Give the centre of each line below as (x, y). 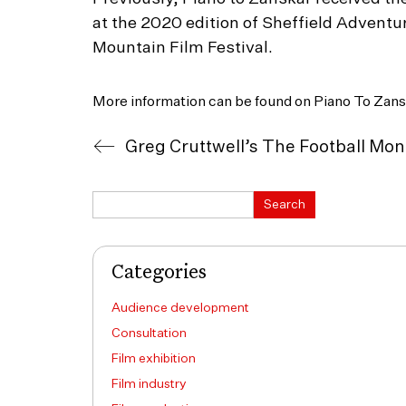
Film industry (149, 384)
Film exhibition (154, 359)
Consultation (149, 333)
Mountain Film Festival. (183, 48)
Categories (159, 273)
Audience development (180, 308)
